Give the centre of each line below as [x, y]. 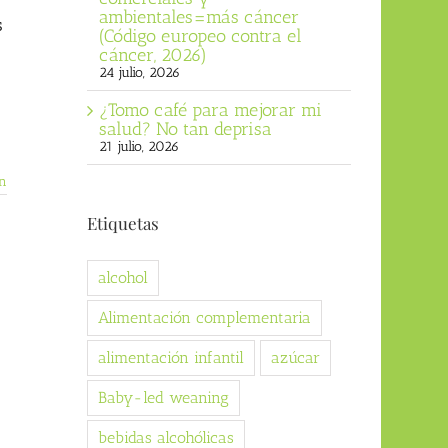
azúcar [295, 358]
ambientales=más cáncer [198, 16]
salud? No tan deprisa [185, 128]
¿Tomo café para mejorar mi [210, 109]
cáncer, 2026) [152, 54]
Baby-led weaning [163, 398]
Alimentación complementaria [204, 318]
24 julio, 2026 [139, 72]
